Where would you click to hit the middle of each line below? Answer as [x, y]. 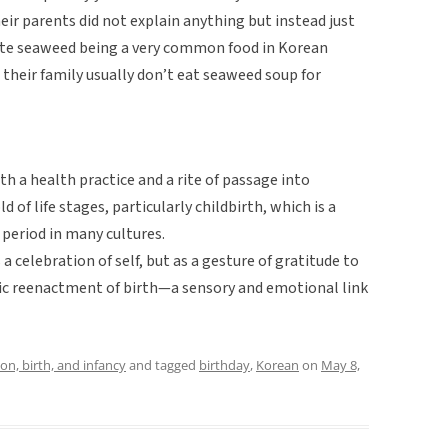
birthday [224, 364]
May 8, [340, 364]
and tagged [162, 364]
